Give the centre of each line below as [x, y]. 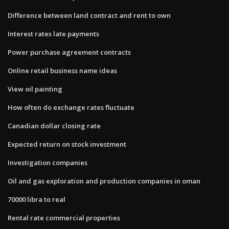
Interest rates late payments [53, 33]
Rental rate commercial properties [64, 217]
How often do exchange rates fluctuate [71, 107]
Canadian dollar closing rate [54, 125]
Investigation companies [48, 162]
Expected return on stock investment [67, 144]
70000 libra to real [37, 199]
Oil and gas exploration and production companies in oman [104, 181]
